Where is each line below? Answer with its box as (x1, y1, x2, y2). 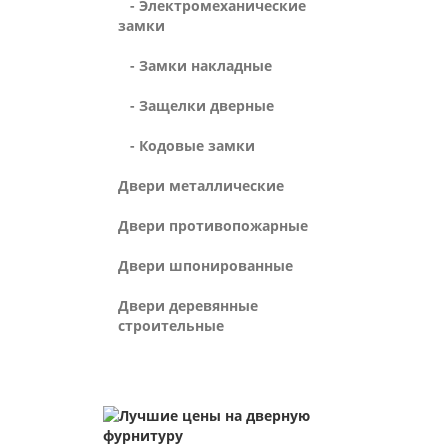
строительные (118, 316, 224, 335)
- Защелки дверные (118, 96, 274, 115)
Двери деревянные (118, 296, 258, 315)
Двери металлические (118, 176, 284, 195)
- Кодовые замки (118, 136, 255, 155)
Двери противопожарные (118, 216, 308, 235)
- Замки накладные (118, 56, 272, 75)
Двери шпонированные (118, 256, 293, 275)
